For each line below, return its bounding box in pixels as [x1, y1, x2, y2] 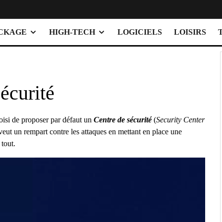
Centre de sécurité [94, 115, 152, 124]
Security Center [156, 115, 205, 124]
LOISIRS [174, 28, 206, 37]
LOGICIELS [117, 28, 162, 37]
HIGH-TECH [49, 28, 95, 37]
